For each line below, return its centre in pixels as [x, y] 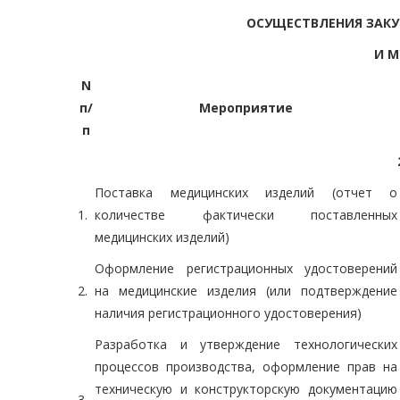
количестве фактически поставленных [246, 215]
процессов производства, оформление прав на [246, 367]
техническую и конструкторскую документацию [246, 389]
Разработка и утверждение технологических [246, 345]
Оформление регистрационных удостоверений [246, 269]
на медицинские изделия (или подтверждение [246, 291]
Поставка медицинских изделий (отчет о [246, 193]
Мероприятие [246, 108]
